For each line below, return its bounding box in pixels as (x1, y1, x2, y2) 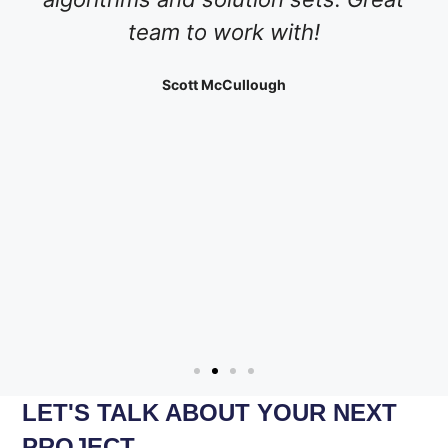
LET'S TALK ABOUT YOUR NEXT (22, 398, 398, 426)
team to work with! (127, 18, 320, 45)
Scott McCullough (161, 75, 286, 93)
